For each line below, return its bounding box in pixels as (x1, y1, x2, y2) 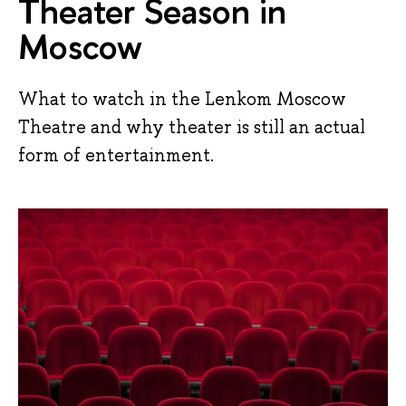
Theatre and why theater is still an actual (18, 114, 365, 139)
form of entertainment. (18, 142, 214, 167)
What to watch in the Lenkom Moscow (18, 86, 346, 111)
